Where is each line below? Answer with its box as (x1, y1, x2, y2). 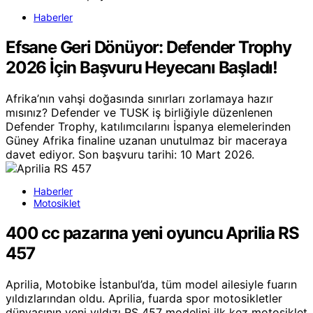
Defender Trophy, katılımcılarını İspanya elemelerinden (6, 119, 291, 133)
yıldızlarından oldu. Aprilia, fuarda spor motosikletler (6, 291, 282, 305)
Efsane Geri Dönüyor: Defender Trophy (6, 36, 291, 57)
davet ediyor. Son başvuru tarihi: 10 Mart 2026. (6, 147, 254, 161)
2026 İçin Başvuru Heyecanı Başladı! (6, 57, 277, 78)
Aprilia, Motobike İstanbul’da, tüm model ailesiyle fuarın (6, 277, 297, 291)
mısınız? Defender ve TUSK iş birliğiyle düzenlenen (6, 105, 272, 119)
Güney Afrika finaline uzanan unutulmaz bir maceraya (6, 133, 287, 147)
